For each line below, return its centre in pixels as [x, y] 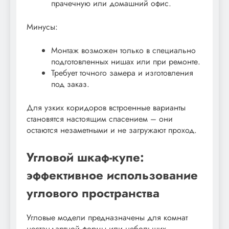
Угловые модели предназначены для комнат [107, 217]
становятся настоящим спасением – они [100, 119]
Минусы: [42, 27]
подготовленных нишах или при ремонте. [126, 61]
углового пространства [93, 193]
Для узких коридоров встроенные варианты [106, 107]
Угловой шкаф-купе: [85, 157]
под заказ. [70, 84]
